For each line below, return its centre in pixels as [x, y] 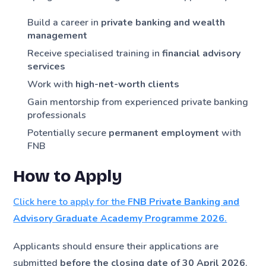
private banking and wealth [163, 23]
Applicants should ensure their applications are [116, 247]
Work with [52, 85]
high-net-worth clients [128, 85]
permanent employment [164, 133]
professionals [57, 115]
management [58, 36]
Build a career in [64, 23]
